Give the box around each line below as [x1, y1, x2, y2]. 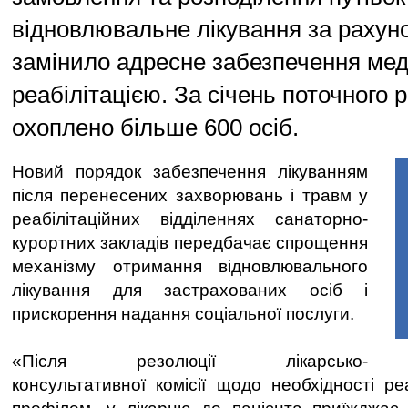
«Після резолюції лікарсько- [12, 352, 368, 371]
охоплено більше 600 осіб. [12, 115, 299, 140]
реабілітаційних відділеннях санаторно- [12, 209, 368, 229]
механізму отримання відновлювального [12, 257, 368, 276]
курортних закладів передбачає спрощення [12, 233, 368, 252]
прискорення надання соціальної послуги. [12, 304, 354, 323]
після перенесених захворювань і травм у [12, 186, 368, 205]
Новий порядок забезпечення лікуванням [12, 162, 368, 181]
